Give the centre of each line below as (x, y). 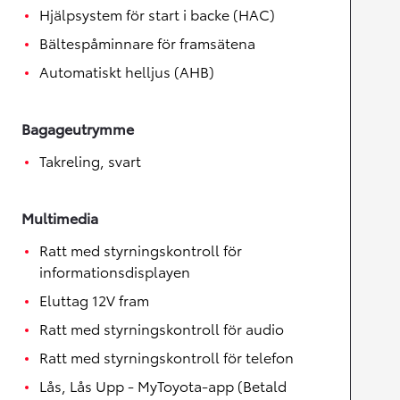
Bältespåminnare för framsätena (147, 42)
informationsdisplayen (115, 271)
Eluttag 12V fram (94, 300)
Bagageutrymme (78, 128)
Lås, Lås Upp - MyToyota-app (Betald (163, 385)
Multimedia (60, 217)
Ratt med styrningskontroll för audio (162, 328)
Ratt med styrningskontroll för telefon (167, 357)
